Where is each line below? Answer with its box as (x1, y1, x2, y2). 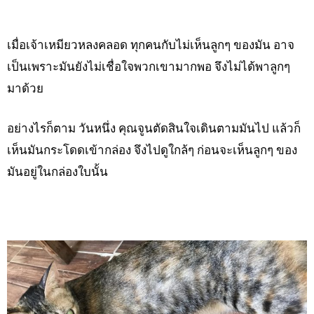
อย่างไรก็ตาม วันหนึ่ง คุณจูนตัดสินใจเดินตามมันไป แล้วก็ (7, 120, 301, 137)
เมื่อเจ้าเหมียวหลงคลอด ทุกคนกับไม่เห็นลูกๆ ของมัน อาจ (7, 36, 294, 53)
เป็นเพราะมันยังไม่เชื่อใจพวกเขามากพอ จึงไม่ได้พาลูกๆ (7, 58, 290, 75)
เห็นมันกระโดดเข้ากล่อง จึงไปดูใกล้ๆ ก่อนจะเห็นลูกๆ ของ (7, 142, 297, 158)
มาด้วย (7, 80, 43, 97)
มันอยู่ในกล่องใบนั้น (7, 163, 108, 180)
